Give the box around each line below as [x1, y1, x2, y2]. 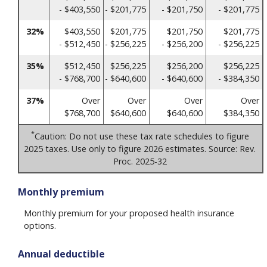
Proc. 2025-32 [113, 155, 167, 167]
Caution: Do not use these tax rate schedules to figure [34, 130, 249, 142]
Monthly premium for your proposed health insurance [24, 207, 234, 219]
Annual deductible [18, 247, 105, 261]
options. [24, 220, 56, 232]
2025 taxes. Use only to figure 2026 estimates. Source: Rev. [24, 142, 256, 154]
